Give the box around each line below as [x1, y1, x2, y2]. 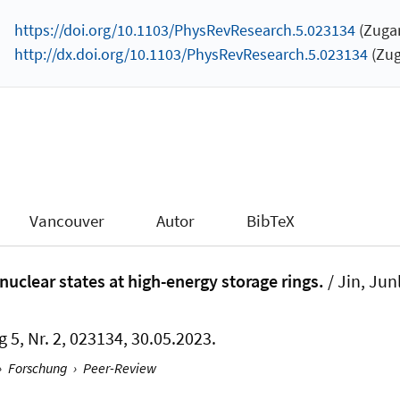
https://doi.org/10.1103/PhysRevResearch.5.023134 [13, 20, 355, 41]
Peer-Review [82, 358, 156, 377]
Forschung [7, 358, 68, 377]
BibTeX [246, 210, 295, 232]
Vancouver [29, 210, 105, 232]
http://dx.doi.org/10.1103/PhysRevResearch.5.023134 [13, 44, 368, 65]
